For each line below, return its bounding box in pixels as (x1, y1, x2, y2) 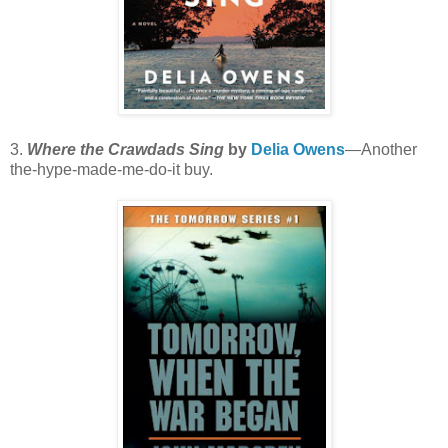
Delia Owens (251, 140, 345, 158)
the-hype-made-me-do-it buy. (10, 160, 217, 178)
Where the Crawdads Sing (27, 140, 224, 158)
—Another (345, 140, 417, 158)
